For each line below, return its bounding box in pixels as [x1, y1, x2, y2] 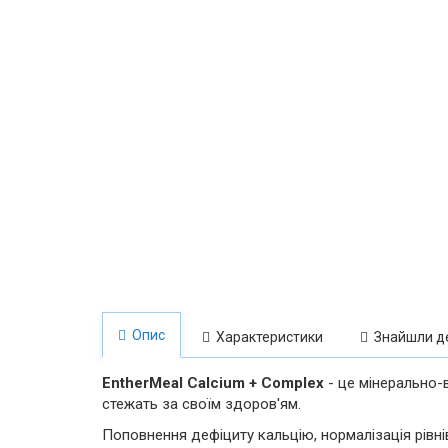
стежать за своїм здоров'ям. [102, 395, 301, 413]
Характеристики [210, 329, 323, 345]
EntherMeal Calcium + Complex [102, 374, 324, 392]
